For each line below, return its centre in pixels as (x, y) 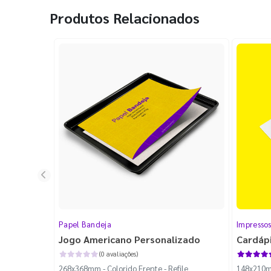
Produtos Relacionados (125, 18)
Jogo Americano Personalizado (129, 240)
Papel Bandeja (85, 224)
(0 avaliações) (118, 254)
